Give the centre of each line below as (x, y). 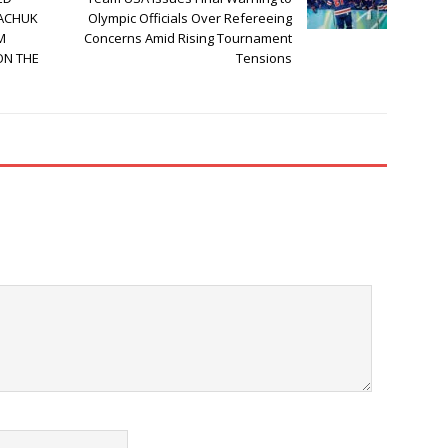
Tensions (264, 58)
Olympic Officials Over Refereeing (190, 18)
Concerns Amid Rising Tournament (188, 38)
